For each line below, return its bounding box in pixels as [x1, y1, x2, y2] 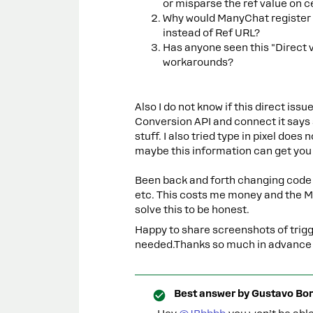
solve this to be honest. [135, 204, 249, 215]
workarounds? [163, 57, 233, 68]
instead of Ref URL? [163, 27, 260, 38]
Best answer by [174, 288, 249, 299]
